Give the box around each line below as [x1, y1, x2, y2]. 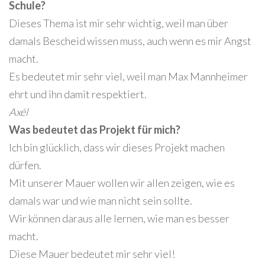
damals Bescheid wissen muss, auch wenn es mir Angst [9, 34, 251, 47]
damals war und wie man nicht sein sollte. [9, 193, 192, 207]
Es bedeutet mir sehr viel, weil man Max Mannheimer [9, 69, 248, 83]
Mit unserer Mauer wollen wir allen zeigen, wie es [9, 176, 235, 189]
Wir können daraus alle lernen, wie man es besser [9, 211, 230, 225]
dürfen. [9, 158, 41, 172]
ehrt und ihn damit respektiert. [9, 87, 147, 101]
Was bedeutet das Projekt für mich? [9, 122, 180, 136]
